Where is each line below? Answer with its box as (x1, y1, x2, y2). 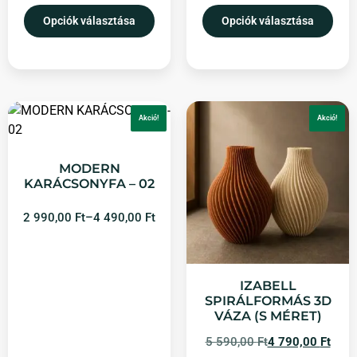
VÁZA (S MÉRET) (214, 308, 322, 324)
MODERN (58, 161, 120, 177)
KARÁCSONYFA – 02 (24, 176, 155, 192)
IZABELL (239, 277, 296, 293)
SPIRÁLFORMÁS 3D (204, 292, 331, 308)
